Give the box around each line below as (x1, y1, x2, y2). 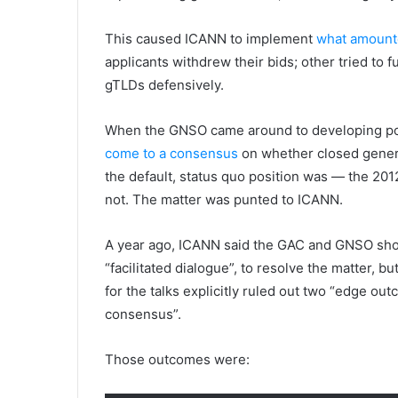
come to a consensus (105, 145, 238, 162)
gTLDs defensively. (105, 76, 224, 93)
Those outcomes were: (105, 351, 250, 368)
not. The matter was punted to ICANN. (105, 191, 343, 208)
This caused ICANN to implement (105, 30, 316, 47)
